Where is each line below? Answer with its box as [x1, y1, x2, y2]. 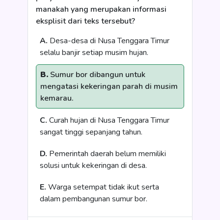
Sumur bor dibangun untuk [48, 69, 145, 80]
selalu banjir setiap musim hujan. [40, 47, 148, 58]
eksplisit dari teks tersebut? [36, 16, 135, 27]
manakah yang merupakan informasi [36, 4, 166, 15]
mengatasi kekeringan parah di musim [40, 81, 178, 92]
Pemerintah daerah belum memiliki [47, 148, 166, 159]
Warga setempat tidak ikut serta [46, 182, 159, 192]
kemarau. [40, 93, 74, 104]
